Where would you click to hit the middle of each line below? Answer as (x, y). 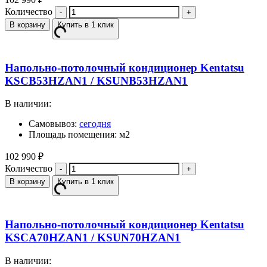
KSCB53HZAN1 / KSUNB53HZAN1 (96, 80)
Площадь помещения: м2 (79, 135)
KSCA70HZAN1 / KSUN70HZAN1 (93, 237)
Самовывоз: (54, 124)
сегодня (95, 124)
